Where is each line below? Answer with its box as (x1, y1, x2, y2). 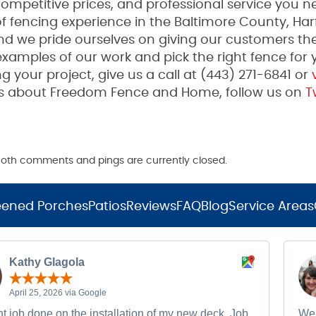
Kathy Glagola (9, 256, 85, 268)
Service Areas (229, 200, 314, 213)
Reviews (126, 200, 176, 213)
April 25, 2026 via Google (9, 287, 107, 298)
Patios (88, 200, 126, 213)
